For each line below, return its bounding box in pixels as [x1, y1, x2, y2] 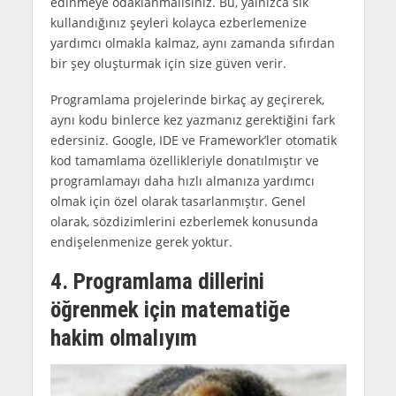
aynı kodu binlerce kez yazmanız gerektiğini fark [49, 111, 335, 129]
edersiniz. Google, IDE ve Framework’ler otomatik [49, 132, 337, 149]
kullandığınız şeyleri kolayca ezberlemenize [49, 14, 307, 32]
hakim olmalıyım [49, 325, 197, 352]
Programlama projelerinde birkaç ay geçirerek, [49, 91, 324, 109]
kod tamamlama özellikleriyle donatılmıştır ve [49, 152, 319, 170]
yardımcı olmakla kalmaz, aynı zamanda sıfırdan [49, 34, 335, 52]
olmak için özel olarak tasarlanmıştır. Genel [49, 193, 306, 210]
